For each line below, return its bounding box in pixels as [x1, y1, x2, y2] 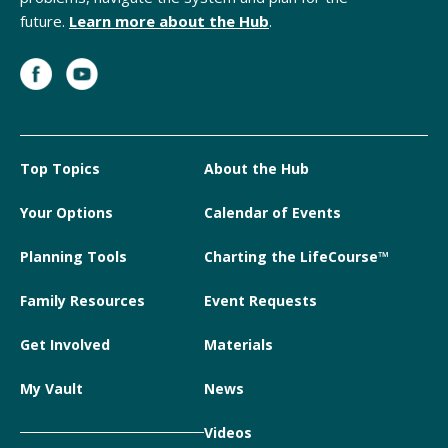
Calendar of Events [203, 202, 341, 222]
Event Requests [203, 290, 317, 310]
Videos [203, 422, 252, 442]
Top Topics [20, 158, 100, 178]
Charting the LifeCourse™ [203, 246, 389, 266]
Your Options [20, 202, 113, 222]
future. [20, 10, 69, 31]
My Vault [20, 378, 83, 398]
